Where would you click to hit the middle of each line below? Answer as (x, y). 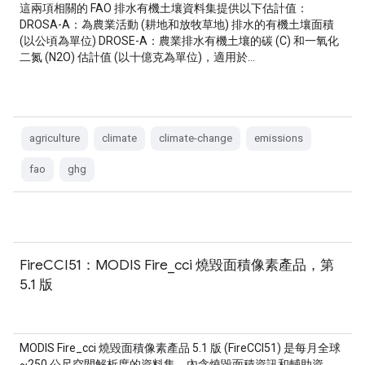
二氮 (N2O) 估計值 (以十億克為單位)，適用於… (137, 57)
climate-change (196, 138)
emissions (279, 138)
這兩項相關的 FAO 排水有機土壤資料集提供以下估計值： (164, 8)
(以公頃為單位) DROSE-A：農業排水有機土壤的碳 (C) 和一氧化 (179, 41)
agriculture (55, 138)
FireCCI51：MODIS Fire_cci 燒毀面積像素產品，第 (177, 265)
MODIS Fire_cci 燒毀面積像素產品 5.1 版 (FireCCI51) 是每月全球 (180, 348)
